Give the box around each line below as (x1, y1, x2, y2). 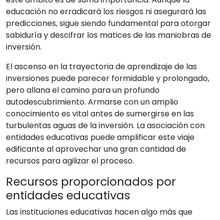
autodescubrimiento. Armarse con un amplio (6, 96, 178, 108)
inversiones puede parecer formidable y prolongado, (6, 73, 209, 84)
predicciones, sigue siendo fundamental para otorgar (6, 18, 211, 29)
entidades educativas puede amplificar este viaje (6, 132, 194, 143)
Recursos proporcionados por (6, 173, 176, 190)
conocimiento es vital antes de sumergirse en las (6, 108, 194, 119)
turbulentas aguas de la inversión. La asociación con (6, 120, 205, 131)
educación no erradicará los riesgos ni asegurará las (6, 6, 206, 17)
